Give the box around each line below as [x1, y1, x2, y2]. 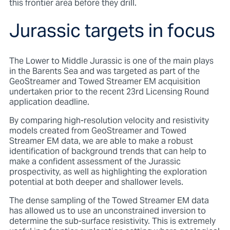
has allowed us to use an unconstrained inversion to [9, 202, 206, 220]
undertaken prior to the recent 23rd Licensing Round [9, 83, 209, 101]
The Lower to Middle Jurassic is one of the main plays [9, 52, 214, 70]
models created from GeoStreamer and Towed [9, 122, 186, 140]
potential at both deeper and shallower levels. [9, 174, 183, 191]
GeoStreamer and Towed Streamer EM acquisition [9, 73, 200, 91]
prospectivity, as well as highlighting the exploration [9, 163, 207, 181]
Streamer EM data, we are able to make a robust [9, 132, 193, 150]
